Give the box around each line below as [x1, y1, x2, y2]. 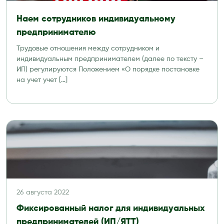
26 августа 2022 [16, 189, 69, 196]
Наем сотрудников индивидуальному [16, 14, 175, 23]
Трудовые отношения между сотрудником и [16, 45, 159, 52]
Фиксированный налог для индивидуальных [16, 204, 205, 213]
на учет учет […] [16, 76, 67, 83]
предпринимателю [16, 28, 96, 37]
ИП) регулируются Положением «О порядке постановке [16, 66, 199, 73]
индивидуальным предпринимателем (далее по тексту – [16, 55, 203, 62]
